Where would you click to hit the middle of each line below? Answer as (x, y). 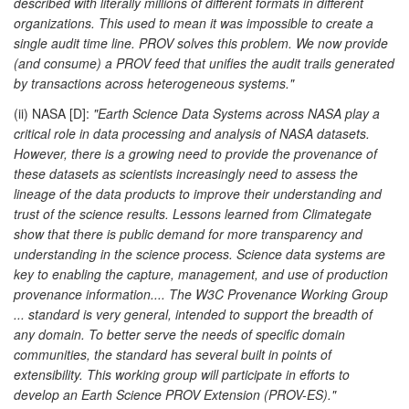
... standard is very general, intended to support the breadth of (193, 314)
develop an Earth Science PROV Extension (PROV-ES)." (175, 394)
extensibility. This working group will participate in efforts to (182, 374)
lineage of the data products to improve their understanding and (198, 193)
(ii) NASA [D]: (53, 113)
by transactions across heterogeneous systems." (154, 83)
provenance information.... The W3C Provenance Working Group (201, 294)
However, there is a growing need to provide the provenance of (195, 153)
